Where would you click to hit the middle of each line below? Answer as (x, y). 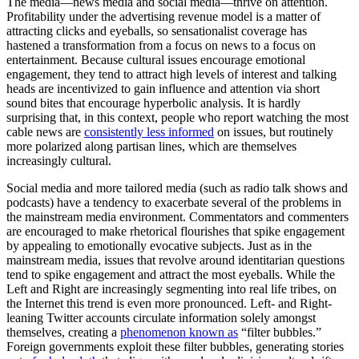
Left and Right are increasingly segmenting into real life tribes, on (171, 289)
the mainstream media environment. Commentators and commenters (177, 217)
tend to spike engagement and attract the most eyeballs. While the (171, 274)
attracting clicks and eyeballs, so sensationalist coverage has (157, 31)
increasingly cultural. (59, 161)
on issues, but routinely (274, 132)
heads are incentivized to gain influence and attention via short (163, 89)
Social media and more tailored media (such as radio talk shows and (177, 188)
